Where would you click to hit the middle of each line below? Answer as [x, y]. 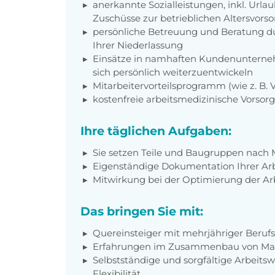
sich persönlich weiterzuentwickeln [173, 72]
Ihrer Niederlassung [138, 45]
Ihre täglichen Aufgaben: [156, 130]
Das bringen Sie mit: [142, 211]
